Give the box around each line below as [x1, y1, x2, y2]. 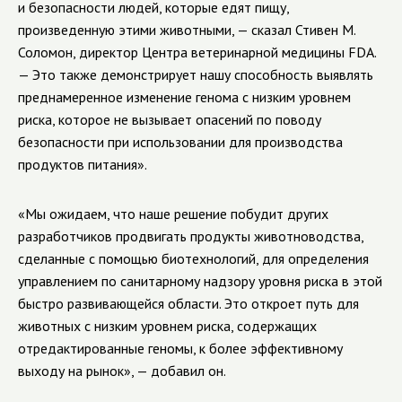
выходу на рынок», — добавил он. [18, 362, 229, 380]
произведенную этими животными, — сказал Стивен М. [18, 21, 355, 39]
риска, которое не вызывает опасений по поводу [18, 110, 321, 128]
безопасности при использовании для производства [18, 133, 343, 151]
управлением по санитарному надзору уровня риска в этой [18, 272, 382, 290]
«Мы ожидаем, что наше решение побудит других [18, 205, 328, 223]
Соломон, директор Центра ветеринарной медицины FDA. [18, 43, 376, 61]
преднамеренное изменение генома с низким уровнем [18, 88, 351, 106]
